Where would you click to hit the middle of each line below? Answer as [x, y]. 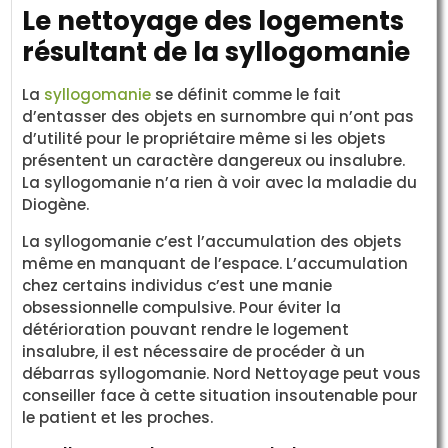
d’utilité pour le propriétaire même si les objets [204, 139]
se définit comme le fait [246, 95]
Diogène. [56, 205]
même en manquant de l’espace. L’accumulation [215, 263]
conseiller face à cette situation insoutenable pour [220, 395]
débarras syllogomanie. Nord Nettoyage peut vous [222, 373]
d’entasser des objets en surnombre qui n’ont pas [218, 117]
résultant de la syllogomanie [216, 52]
